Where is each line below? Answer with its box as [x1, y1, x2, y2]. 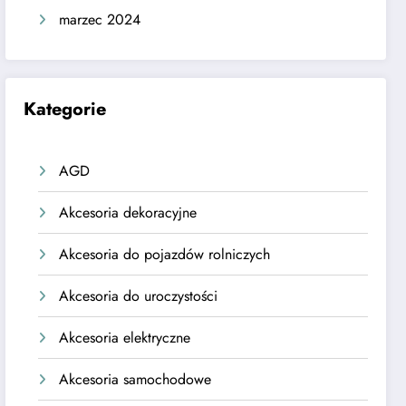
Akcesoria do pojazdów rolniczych [59, 243, 271, 265]
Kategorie [24, 95, 107, 122]
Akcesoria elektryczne [59, 326, 191, 348]
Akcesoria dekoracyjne [59, 201, 198, 223]
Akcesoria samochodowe [59, 368, 212, 390]
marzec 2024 [59, 9, 141, 31]
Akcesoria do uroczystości [59, 285, 218, 306]
